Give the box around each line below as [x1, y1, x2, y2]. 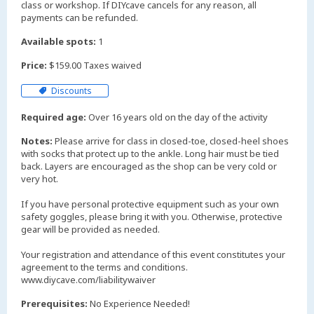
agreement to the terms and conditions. [21, 260, 188, 273]
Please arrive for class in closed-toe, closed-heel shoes [55, 134, 289, 147]
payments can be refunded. [21, 11, 138, 25]
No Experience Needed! [90, 296, 190, 310]
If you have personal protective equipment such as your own [21, 197, 279, 210]
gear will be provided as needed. [21, 222, 160, 235]
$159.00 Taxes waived [47, 59, 142, 72]
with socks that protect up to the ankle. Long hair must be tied [21, 146, 279, 160]
